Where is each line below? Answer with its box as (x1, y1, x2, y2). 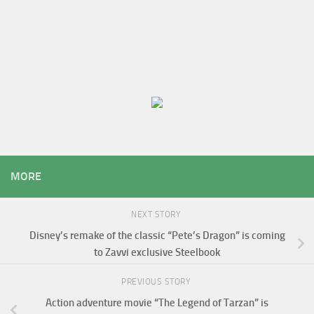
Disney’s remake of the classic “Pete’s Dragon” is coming (29, 228, 285, 242)
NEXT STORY (131, 209, 183, 219)
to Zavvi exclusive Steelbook (94, 245, 220, 259)
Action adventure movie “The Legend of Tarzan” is (46, 296, 268, 309)
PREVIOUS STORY (121, 276, 193, 287)
